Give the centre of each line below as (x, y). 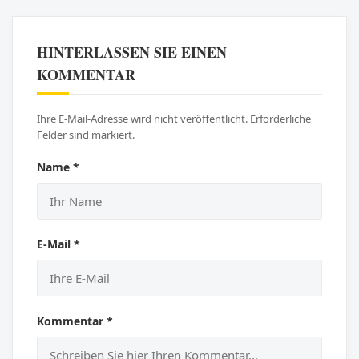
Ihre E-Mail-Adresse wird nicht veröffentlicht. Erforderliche (174, 118)
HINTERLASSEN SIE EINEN (132, 52)
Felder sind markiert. (86, 134)
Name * (58, 167)
